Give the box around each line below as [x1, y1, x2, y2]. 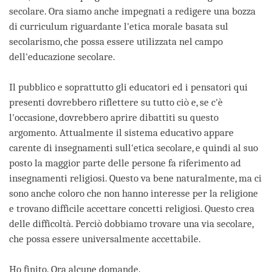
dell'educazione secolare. [9, 50, 115, 63]
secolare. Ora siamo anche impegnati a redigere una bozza [9, 5, 256, 17]
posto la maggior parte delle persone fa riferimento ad [9, 157, 241, 169]
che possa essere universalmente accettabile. [9, 233, 201, 245]
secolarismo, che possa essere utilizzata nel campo [9, 35, 223, 47]
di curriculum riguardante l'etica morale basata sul [9, 20, 228, 32]
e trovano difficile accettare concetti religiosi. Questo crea [9, 202, 254, 214]
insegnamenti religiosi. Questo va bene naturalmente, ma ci [9, 172, 262, 184]
